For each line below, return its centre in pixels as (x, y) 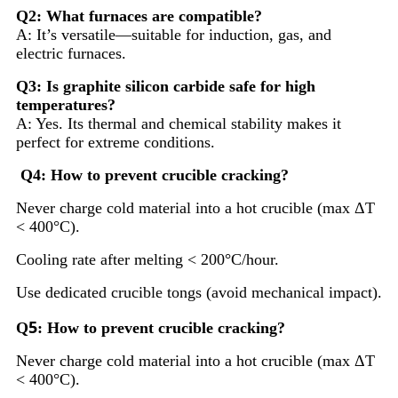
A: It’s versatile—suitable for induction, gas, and (174, 35)
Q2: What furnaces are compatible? (139, 16)
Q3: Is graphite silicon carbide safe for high (166, 87)
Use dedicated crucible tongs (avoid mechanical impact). (199, 293)
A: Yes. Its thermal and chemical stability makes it (179, 124)
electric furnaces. (71, 54)
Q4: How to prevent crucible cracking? (155, 175)
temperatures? (66, 105)
